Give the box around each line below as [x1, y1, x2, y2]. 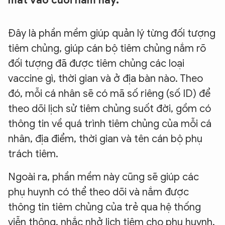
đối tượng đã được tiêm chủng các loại [8, 57, 184, 70]
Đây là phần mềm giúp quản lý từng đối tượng [8, 27, 215, 40]
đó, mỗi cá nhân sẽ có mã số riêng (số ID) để [8, 87, 210, 100]
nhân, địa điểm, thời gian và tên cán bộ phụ [8, 133, 202, 145]
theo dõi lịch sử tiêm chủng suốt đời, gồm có [8, 102, 211, 115]
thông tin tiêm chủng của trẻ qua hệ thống [8, 201, 201, 213]
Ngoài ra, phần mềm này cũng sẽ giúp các [8, 171, 199, 183]
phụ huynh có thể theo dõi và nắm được [8, 186, 189, 198]
